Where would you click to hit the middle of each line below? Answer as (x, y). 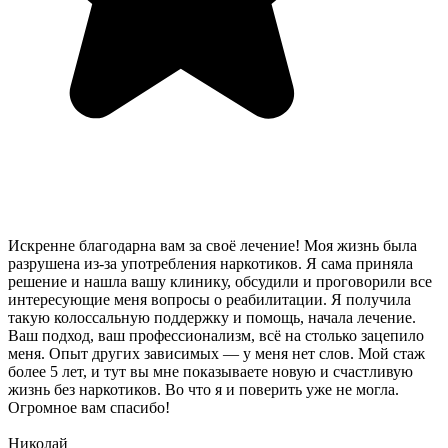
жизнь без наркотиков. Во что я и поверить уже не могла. (203, 390)
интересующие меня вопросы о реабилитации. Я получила (209, 300)
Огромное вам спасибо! (89, 408)
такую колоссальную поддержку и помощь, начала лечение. (212, 318)
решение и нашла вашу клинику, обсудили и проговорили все (220, 282)
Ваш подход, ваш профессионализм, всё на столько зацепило (216, 336)
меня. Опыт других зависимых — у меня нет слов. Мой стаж (216, 354)
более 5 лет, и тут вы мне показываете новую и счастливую (210, 372)
